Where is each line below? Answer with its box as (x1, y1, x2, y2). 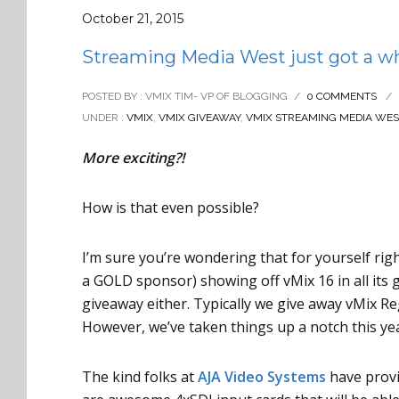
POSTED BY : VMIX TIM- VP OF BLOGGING (82, 90, 288, 103)
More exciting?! (82, 148, 184, 168)
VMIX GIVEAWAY (159, 111, 240, 125)
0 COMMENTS (306, 90, 377, 103)
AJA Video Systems (198, 367, 326, 387)
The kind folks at (82, 367, 198, 387)
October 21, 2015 (82, 11, 183, 28)
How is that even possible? (82, 198, 259, 218)
